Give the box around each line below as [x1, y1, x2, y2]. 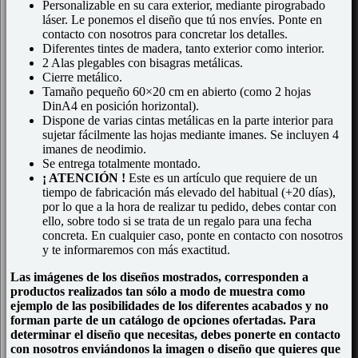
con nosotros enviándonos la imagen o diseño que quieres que [10, 342, 340, 356]
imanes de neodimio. [42, 142, 146, 156]
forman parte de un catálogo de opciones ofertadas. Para [10, 313, 316, 327]
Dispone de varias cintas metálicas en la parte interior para [42, 113, 333, 127]
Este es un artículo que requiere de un [125, 171, 317, 185]
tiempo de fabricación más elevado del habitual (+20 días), [42, 185, 336, 199]
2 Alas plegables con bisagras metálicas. [42, 56, 243, 70]
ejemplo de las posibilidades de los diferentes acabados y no [10, 299, 328, 312]
